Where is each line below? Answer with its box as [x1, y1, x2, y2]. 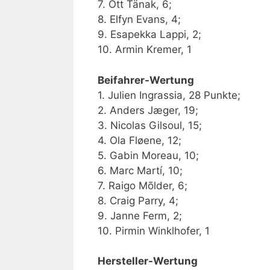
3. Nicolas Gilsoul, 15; [98, 119, 202, 131]
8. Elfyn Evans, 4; [98, 13, 181, 26]
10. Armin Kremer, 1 [98, 43, 192, 56]
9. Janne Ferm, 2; [98, 209, 182, 222]
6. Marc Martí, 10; [98, 164, 183, 177]
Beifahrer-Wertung [98, 74, 194, 86]
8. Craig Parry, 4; [98, 194, 178, 207]
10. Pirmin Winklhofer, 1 [98, 224, 210, 237]
